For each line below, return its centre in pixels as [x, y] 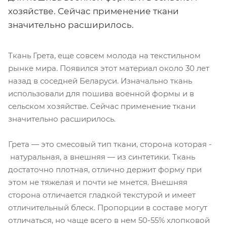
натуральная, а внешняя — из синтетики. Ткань [102, 157]
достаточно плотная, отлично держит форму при [105, 169]
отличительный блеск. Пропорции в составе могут [108, 207]
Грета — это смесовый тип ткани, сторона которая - [110, 144]
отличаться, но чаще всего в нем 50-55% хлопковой [109, 220]
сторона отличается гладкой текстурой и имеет [102, 195]
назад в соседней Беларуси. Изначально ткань [100, 81]
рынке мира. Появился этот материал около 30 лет [109, 68]
